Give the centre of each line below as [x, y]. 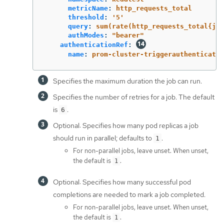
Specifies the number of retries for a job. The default [134, 97]
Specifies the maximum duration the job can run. [127, 81]
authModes [86, 35]
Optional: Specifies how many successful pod [122, 182]
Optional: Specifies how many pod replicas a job [126, 126]
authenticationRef [94, 45]
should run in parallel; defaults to [103, 138]
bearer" [130, 35]
